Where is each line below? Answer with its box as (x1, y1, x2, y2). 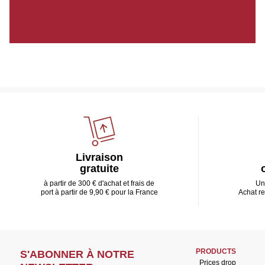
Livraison (75, 151, 123, 163)
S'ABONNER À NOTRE (20, 248, 134, 260)
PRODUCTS (195, 247, 236, 256)
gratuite (79, 163, 119, 174)
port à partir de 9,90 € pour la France (40, 188, 158, 196)
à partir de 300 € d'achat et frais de (44, 179, 154, 188)
